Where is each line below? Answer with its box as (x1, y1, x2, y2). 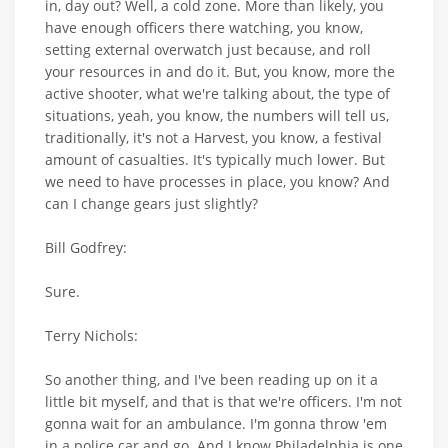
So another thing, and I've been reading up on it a (45, 370, 378, 390)
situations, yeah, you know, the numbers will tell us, (45, 106, 389, 126)
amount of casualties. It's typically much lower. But (45, 150, 385, 170)
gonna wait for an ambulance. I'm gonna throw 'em (45, 414, 387, 434)
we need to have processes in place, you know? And (45, 172, 390, 192)
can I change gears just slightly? (45, 194, 258, 214)
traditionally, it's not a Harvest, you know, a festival (45, 128, 382, 148)
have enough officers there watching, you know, (45, 18, 363, 38)
